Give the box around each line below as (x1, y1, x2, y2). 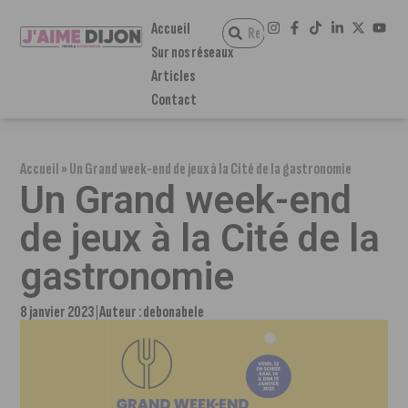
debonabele (143, 302, 205, 321)
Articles (150, 66, 195, 86)
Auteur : (99, 302, 144, 321)
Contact (150, 90, 197, 109)
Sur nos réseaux (150, 43, 233, 62)
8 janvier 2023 (20, 302, 96, 321)
